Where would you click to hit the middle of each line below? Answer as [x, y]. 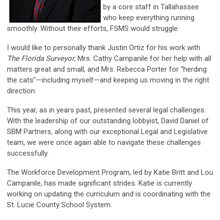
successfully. [28, 153]
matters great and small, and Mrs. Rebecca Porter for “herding [107, 69]
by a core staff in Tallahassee [151, 7]
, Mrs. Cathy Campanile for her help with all [143, 59]
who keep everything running [149, 18]
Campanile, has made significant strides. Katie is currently [99, 183]
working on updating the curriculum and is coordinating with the [109, 194]
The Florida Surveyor [41, 59]
